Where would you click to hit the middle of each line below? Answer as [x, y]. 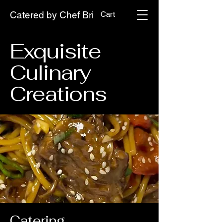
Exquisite [55, 51]
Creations [58, 94]
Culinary [50, 72]
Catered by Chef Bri [52, 15]
